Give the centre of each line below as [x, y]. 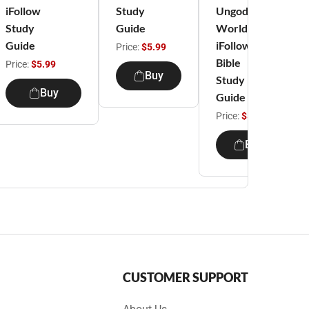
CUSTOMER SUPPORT [186, 277]
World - [235, 28]
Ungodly [237, 11]
